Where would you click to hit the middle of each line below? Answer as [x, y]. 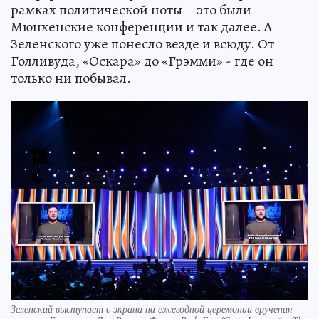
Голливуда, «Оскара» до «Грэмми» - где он [142, 61]
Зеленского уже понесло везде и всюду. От [142, 44]
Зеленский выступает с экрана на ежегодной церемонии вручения [152, 309]
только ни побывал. [71, 78]
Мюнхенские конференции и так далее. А [142, 27]
